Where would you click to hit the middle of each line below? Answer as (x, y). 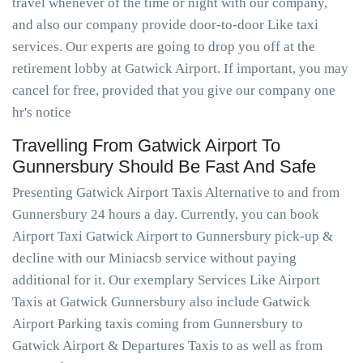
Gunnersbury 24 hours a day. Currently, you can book (166, 214)
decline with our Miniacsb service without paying (154, 258)
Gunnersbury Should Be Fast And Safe (164, 167)
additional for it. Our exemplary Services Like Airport (166, 280)
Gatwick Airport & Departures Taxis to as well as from (167, 346)
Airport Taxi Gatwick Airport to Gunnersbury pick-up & (173, 236)
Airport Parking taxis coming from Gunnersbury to (158, 324)
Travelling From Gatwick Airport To (146, 145)
